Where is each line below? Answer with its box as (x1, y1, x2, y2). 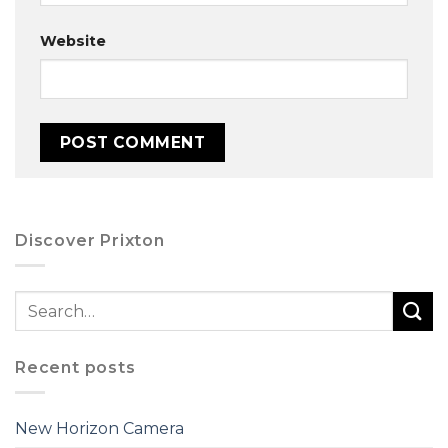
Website (40, 32, 106, 51)
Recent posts (15, 358, 136, 378)
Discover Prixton (15, 231, 165, 251)
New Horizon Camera (15, 418, 184, 438)
